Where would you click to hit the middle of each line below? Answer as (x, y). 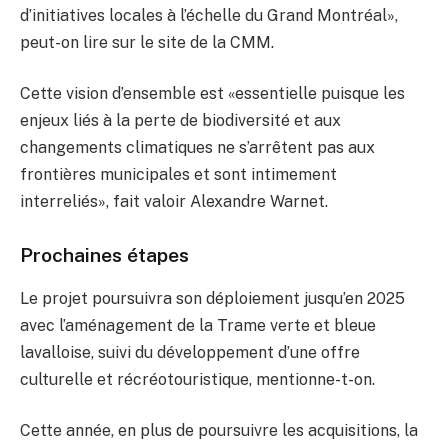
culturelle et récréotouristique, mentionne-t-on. (197, 379)
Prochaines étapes (104, 255)
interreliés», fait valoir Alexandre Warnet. (174, 202)
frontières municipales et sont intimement (178, 175)
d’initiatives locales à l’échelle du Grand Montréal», (209, 15)
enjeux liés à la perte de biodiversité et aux (180, 121)
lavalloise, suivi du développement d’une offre (190, 352)
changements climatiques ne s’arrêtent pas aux (197, 148)
